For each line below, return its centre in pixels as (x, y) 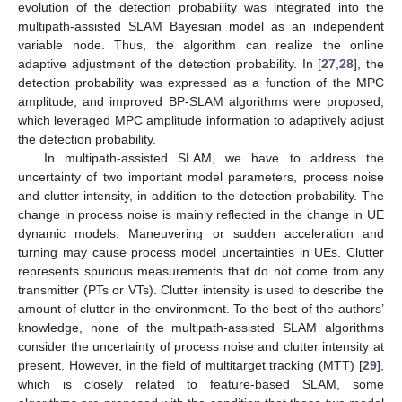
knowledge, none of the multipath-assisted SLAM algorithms (201, 327)
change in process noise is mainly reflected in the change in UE (201, 214)
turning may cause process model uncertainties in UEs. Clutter (201, 252)
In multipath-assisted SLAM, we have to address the (214, 157)
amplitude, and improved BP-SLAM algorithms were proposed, (201, 101)
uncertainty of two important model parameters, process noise (201, 176)
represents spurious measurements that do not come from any (201, 271)
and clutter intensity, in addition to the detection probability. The (201, 195)
